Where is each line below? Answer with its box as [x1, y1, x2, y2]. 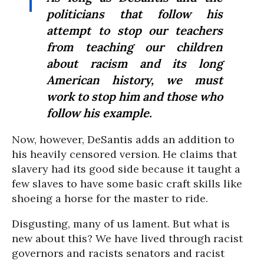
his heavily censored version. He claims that [12, 147, 237, 161]
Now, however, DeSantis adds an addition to [12, 133, 235, 147]
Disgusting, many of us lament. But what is [12, 217, 230, 231]
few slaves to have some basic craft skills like [12, 177, 242, 191]
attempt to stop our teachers [47, 23, 223, 38]
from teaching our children [47, 39, 223, 55]
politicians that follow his [47, 6, 223, 22]
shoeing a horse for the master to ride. [12, 192, 208, 206]
